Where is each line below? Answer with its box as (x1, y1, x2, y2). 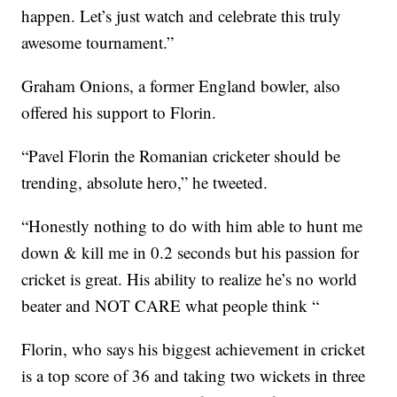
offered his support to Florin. (21, 101, 217, 123)
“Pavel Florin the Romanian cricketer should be (21, 144, 341, 167)
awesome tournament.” (21, 31, 175, 53)
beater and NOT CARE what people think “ (21, 294, 320, 316)
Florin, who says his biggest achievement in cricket (21, 338, 366, 360)
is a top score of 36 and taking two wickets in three (21, 364, 366, 386)
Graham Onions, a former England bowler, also (21, 74, 341, 97)
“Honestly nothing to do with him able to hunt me (21, 214, 363, 237)
